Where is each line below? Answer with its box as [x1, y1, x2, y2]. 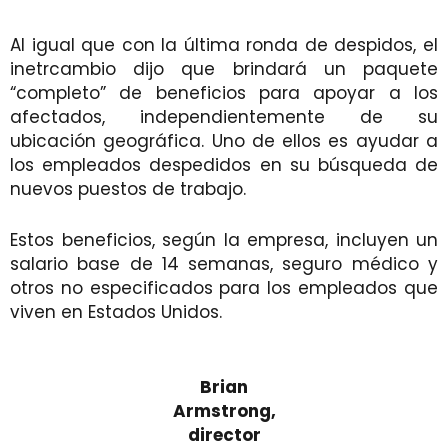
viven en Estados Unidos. [10, 299, 222, 324]
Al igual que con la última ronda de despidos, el [10, 32, 438, 57]
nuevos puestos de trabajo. [10, 176, 246, 201]
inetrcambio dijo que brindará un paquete [10, 56, 438, 81]
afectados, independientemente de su [10, 104, 438, 129]
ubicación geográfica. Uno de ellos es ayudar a [10, 128, 438, 153]
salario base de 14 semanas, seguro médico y [10, 251, 438, 276]
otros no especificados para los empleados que [10, 275, 438, 300]
